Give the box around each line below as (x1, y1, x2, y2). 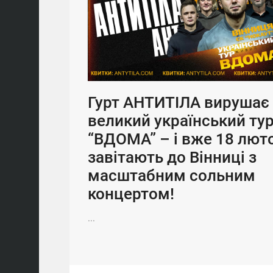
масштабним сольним (88, 166, 255, 185)
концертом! (88, 184, 174, 203)
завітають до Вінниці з (88, 147, 257, 166)
